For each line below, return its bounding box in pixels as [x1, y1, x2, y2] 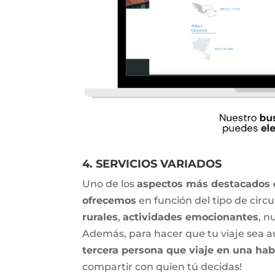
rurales [82, 211, 118, 223]
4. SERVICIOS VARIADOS [82, 157, 225, 171]
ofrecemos [82, 195, 137, 207]
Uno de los [82, 178, 137, 190]
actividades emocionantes [123, 211, 259, 223]
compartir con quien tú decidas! [82, 261, 242, 273]
